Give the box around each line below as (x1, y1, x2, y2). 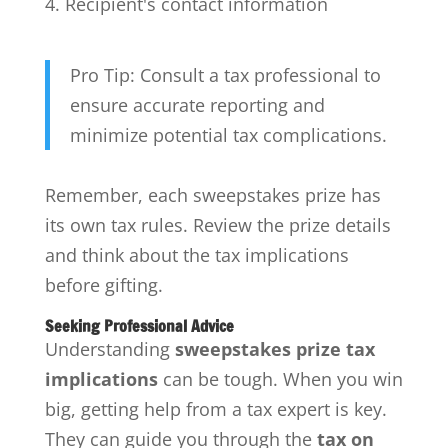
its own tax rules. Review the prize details (44, 213, 391, 238)
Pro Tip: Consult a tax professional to (69, 63, 381, 88)
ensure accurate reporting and (69, 93, 325, 118)
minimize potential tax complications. (69, 123, 387, 148)
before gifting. (44, 273, 163, 298)
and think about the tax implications (44, 243, 349, 268)
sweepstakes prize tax (174, 337, 375, 362)
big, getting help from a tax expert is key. (44, 397, 387, 422)
